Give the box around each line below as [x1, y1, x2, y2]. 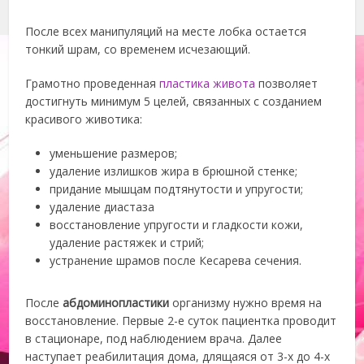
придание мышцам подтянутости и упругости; [50, 181, 304, 197]
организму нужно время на [169, 295, 323, 310]
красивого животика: [25, 111, 143, 127]
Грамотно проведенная [25, 76, 160, 91]
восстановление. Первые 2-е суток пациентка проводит [25, 313, 337, 328]
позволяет [255, 76, 318, 91]
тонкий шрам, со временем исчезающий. [25, 41, 251, 57]
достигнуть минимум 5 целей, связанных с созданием [25, 93, 323, 109]
